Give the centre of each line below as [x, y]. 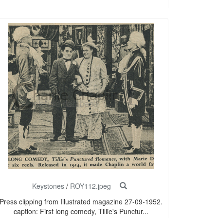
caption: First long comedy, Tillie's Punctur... [81, 211]
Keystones [48, 186]
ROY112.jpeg [90, 186]
